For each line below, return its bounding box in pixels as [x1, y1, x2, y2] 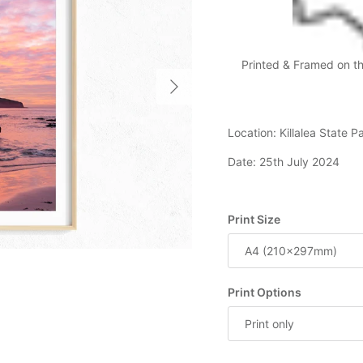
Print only [244, 316, 294, 331]
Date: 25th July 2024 [227, 155, 340, 169]
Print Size [227, 212, 280, 227]
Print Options [227, 285, 301, 300]
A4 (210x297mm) [244, 243, 337, 258]
